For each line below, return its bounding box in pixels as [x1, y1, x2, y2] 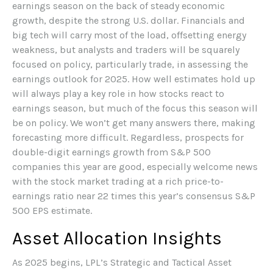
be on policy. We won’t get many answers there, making [12, 117, 255, 129]
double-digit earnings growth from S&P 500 [12, 146, 211, 158]
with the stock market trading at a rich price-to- [12, 175, 224, 188]
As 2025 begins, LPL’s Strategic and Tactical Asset [12, 257, 232, 269]
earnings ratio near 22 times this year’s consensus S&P [12, 190, 255, 202]
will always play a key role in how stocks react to [12, 88, 224, 100]
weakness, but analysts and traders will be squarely [12, 44, 239, 56]
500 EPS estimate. [12, 205, 92, 217]
